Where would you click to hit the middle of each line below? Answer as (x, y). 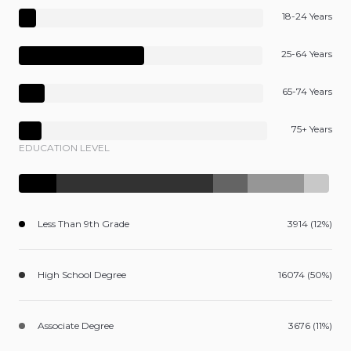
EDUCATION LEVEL (64, 148)
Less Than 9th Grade (83, 224)
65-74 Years (307, 92)
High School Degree (82, 275)
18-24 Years (307, 16)
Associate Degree (76, 326)
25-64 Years (307, 54)
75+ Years (312, 129)
